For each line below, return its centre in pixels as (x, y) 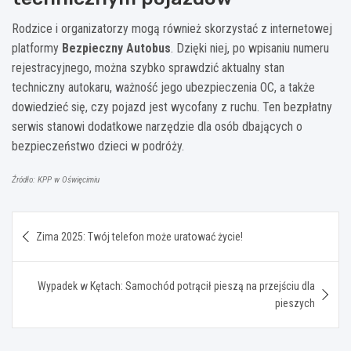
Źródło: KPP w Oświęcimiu (56, 179)
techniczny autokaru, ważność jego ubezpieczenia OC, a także (163, 87)
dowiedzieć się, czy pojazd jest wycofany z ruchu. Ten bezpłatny (172, 107)
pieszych (295, 303)
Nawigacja (61, 223)
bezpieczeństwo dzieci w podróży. (98, 146)
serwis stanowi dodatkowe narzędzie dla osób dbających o (157, 126)
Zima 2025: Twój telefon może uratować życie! (139, 236)
